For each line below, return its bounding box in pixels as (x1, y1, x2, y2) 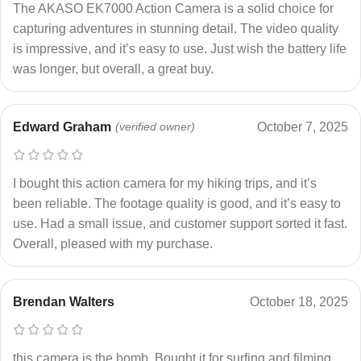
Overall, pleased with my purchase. (13, 236, 213, 251)
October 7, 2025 (257, 119, 348, 134)
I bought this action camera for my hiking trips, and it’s (13, 176, 317, 190)
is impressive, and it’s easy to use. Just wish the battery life (13, 41, 346, 56)
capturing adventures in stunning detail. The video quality (13, 21, 338, 35)
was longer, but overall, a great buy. (13, 61, 214, 76)
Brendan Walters (13, 294, 114, 309)
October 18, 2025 (250, 294, 348, 309)
